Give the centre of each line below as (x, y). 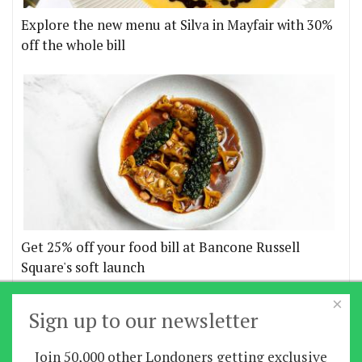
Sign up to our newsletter (143, 320)
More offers (59, 307)
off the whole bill (73, 46)
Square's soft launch (83, 268)
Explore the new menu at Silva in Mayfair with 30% (177, 25)
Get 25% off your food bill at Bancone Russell (160, 248)
